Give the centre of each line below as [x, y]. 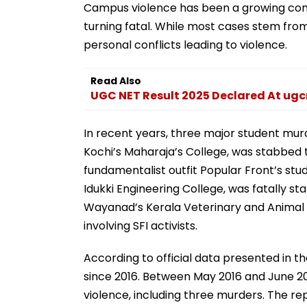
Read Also [116, 81]
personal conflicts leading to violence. [185, 45]
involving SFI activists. [140, 225]
